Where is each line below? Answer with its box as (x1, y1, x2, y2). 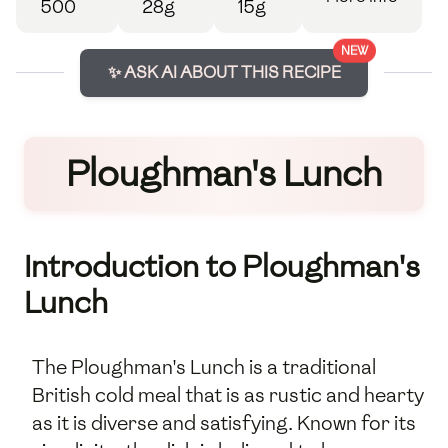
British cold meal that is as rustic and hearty (32, 382, 424, 409)
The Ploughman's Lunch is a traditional (32, 354, 376, 381)
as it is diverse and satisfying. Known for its (32, 410, 416, 437)
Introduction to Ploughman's (24, 246, 420, 288)
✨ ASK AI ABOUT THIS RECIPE (107, 61, 341, 83)
